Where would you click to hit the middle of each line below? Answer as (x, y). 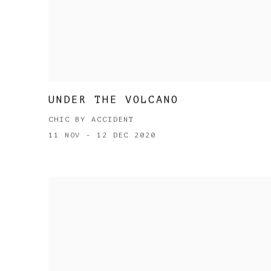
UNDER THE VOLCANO (114, 100)
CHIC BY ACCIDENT (92, 120)
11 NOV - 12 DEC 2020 (102, 135)
